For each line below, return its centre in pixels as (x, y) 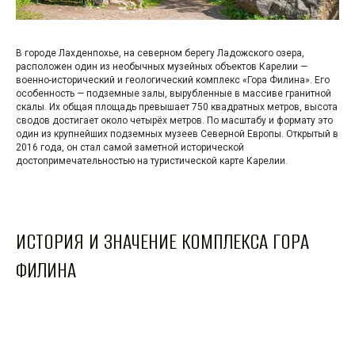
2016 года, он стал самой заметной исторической (130, 147)
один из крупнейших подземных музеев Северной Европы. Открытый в (177, 134)
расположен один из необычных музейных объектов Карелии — (162, 66)
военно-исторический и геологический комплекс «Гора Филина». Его (173, 80)
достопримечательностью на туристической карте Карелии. (152, 160)
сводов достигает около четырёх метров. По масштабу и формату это (174, 120)
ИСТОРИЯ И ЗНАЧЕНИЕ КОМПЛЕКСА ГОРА (162, 241)
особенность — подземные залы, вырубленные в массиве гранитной (174, 93)
